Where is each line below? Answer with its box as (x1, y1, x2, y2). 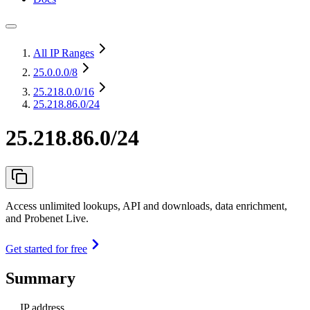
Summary (6, 268, 75, 287)
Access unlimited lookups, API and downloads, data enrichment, (6, 199, 287, 212)
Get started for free (6, 242, 87, 255)
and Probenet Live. (6, 212, 89, 224)
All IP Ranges (33, 47, 94, 59)
